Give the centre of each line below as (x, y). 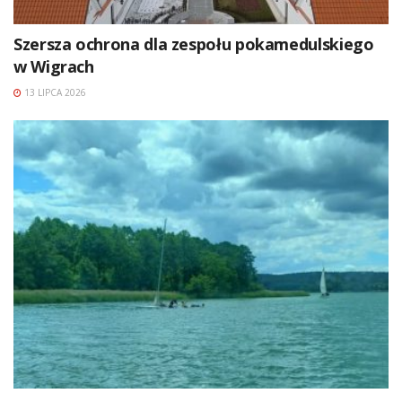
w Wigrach (54, 66)
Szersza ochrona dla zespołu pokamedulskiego (194, 44)
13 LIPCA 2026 (54, 92)
